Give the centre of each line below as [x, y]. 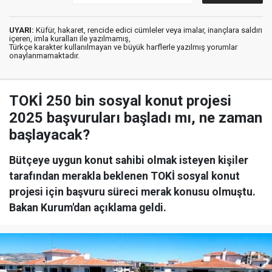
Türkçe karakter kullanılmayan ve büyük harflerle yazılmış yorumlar [123, 47]
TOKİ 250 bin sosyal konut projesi [120, 101]
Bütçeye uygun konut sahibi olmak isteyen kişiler [129, 160]
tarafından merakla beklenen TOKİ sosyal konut [124, 176]
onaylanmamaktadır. [44, 56]
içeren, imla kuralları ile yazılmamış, [70, 39]
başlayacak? [49, 135]
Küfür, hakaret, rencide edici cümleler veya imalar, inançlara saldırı [148, 30]
